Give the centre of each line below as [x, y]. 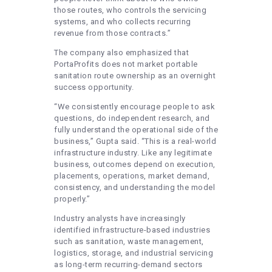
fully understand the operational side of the [136, 130]
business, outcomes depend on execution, [135, 165]
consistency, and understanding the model [134, 188]
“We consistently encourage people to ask [134, 107]
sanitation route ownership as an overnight [135, 76]
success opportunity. [94, 87]
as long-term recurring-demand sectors [128, 265]
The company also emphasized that [121, 53]
